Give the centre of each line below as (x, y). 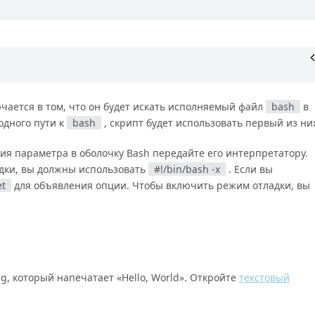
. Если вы (249, 169)
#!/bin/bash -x (187, 169)
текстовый (264, 278)
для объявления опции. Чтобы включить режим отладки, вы (161, 185)
